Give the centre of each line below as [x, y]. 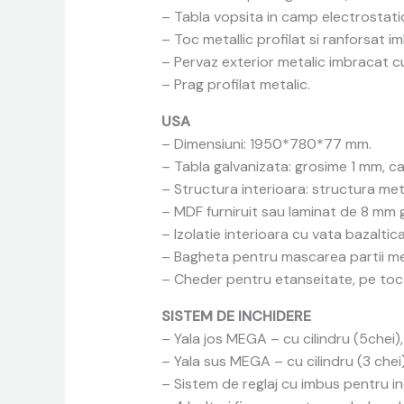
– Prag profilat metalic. [235, 85]
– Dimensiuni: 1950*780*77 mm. [266, 144]
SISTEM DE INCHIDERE [236, 317]
